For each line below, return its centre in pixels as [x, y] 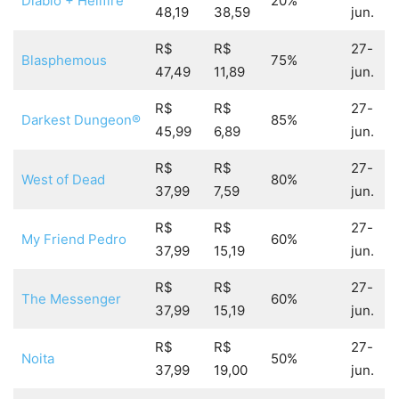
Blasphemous [64, 61]
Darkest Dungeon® [81, 120]
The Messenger [71, 299]
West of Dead [63, 180]
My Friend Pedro [73, 240]
